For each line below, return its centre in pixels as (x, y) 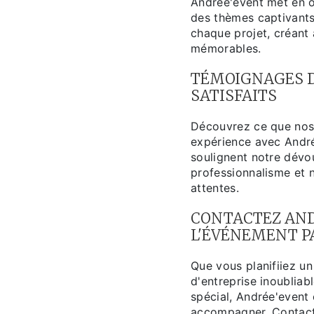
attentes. (215, 188)
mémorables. (226, 49)
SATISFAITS (234, 96)
